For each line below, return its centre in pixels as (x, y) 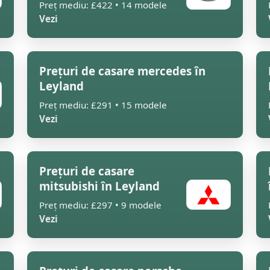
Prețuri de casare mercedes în (122, 71)
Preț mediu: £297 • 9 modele (100, 205)
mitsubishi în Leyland (99, 186)
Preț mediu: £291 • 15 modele (103, 105)
